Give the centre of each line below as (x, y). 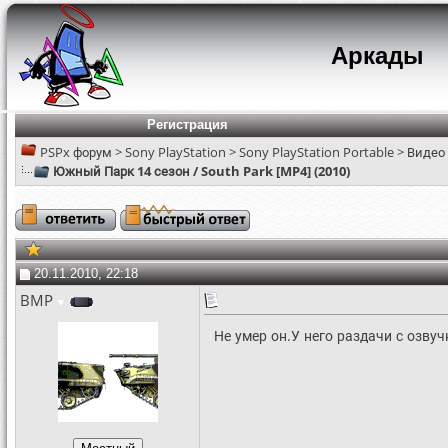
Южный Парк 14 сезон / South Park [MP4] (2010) (201, 171)
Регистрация (187, 124)
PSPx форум (76, 152)
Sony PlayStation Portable (316, 152)
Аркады (377, 55)
